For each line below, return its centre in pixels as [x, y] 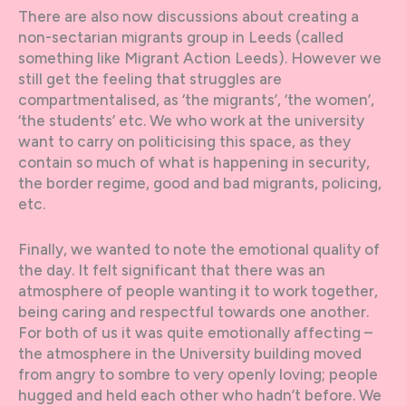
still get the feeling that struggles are [150, 78]
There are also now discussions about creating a [188, 16]
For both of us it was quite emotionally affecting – [195, 333]
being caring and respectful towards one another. [193, 312]
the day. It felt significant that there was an [172, 271]
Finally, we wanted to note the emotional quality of [199, 250]
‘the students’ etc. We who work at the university [191, 120]
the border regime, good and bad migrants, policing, [200, 183]
